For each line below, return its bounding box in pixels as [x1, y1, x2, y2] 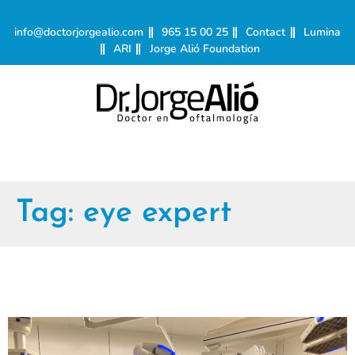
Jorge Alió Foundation [149, 41, 260, 56]
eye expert [83, 198, 232, 230]
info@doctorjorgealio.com [14, 25, 144, 40]
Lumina [303, 25, 341, 40]
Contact [246, 25, 286, 40]
